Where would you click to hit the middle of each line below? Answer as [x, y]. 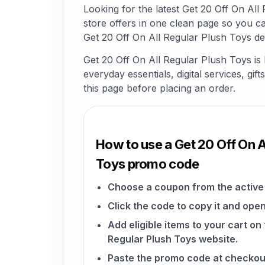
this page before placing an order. [159, 88]
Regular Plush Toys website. [173, 239]
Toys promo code [148, 164]
